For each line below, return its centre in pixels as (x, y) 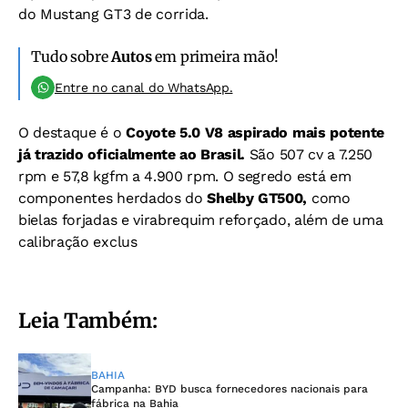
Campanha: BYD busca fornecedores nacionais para (229, 389)
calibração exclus (78, 242)
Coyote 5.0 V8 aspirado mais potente (255, 133)
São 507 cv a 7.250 (309, 155)
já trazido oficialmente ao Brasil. (132, 155)
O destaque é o (72, 133)
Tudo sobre (71, 57)
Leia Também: (88, 321)
